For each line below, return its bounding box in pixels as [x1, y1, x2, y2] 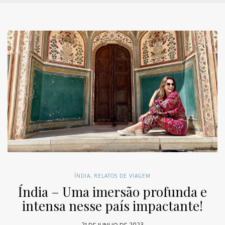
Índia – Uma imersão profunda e [18, 182, 207, 200]
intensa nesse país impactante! [22, 196, 203, 214]
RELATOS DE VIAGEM [94, 172, 151, 179]
